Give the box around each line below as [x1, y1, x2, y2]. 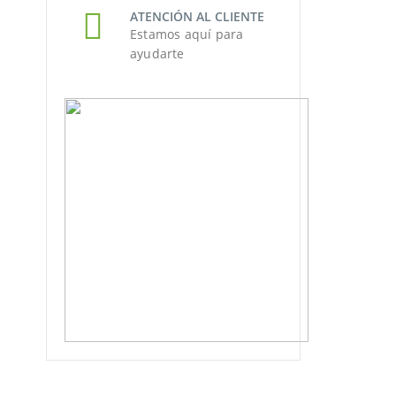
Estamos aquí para [130, 25, 244, 42]
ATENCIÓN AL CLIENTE [130, 7, 264, 25]
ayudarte [130, 44, 185, 62]
